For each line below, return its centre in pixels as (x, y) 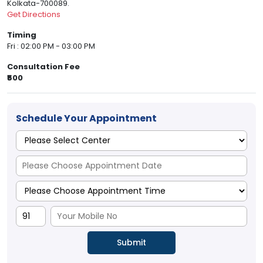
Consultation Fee (43, 67)
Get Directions (34, 15)
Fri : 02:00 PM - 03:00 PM (51, 46)
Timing (22, 35)
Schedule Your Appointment (86, 119)
